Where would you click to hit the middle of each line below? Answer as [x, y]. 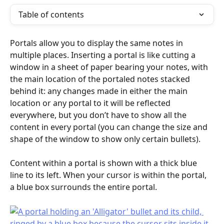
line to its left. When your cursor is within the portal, [109, 175]
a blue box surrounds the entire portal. [83, 187]
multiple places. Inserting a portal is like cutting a [104, 55]
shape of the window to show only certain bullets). [105, 139]
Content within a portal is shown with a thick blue [104, 163]
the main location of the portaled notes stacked [101, 79]
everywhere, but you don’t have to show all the [99, 115]
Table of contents [51, 14]
